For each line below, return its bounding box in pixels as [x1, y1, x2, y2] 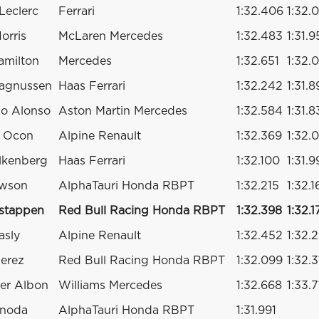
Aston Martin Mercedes [58, 105, 187, 117]
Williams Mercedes [58, 279, 162, 291]
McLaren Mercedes [58, 30, 163, 42]
